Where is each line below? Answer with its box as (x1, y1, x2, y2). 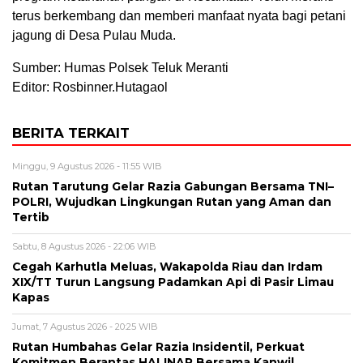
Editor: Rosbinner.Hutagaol (12, 80, 168, 95)
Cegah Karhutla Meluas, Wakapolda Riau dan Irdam (12, 260, 322, 274)
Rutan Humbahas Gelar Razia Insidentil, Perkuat (12, 340, 305, 354)
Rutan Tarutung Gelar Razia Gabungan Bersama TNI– (12, 180, 334, 194)
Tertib (12, 211, 49, 224)
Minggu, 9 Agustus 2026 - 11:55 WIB (12, 160, 162, 173)
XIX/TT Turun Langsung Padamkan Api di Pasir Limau (12, 275, 334, 289)
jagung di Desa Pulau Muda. (12, 28, 176, 43)
